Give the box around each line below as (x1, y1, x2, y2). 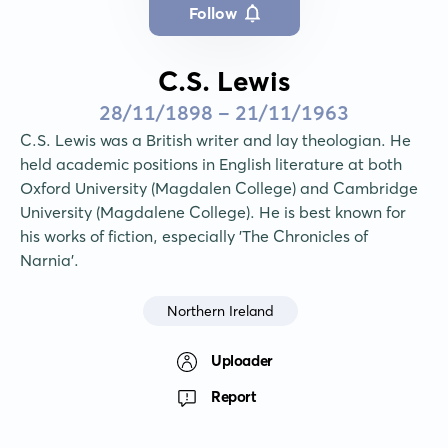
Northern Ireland (166, 301, 274, 320)
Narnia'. (20, 250, 79, 271)
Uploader (211, 350, 273, 370)
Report (211, 386, 257, 406)
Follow (188, 3, 237, 24)
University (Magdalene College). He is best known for (20, 202, 406, 223)
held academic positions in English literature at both (20, 154, 402, 175)
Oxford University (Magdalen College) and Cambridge (20, 178, 418, 199)
